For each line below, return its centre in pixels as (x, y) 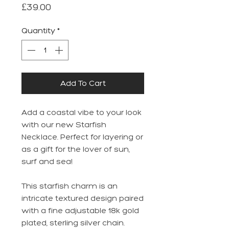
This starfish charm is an (70, 186)
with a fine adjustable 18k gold (80, 211)
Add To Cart (83, 83)
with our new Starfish (64, 125)
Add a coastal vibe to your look (82, 112)
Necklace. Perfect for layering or (82, 137)
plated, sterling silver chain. (73, 223)
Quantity (38, 31)
